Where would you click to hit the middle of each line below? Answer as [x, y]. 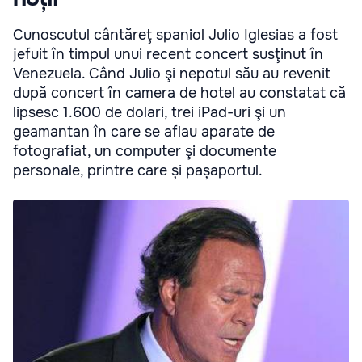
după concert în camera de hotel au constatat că [179, 93]
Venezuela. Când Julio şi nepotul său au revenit [172, 74]
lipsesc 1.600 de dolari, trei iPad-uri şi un [149, 113]
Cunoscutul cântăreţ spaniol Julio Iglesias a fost [175, 35]
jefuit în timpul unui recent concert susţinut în [168, 55]
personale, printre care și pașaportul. [138, 171]
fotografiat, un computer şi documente [145, 152]
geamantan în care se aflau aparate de [144, 132]
